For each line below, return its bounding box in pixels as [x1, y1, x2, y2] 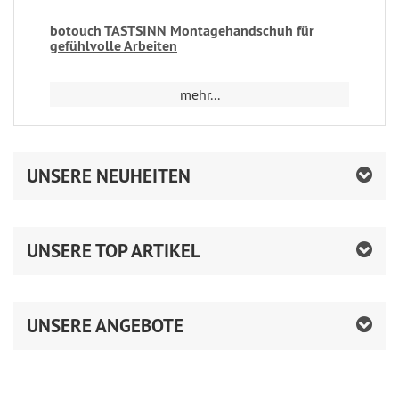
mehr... [179, 85, 220, 103]
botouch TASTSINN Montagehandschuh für [50, 20, 314, 40]
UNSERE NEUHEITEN [27, 163, 191, 188]
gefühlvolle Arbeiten [50, 36, 177, 55]
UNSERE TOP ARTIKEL [27, 238, 200, 263]
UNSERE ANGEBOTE [27, 313, 183, 338]
